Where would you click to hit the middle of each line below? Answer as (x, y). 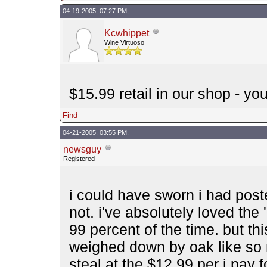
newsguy (82, 149)
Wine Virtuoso (124, 42)
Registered (79, 158)
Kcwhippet (126, 33)
